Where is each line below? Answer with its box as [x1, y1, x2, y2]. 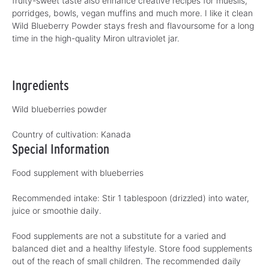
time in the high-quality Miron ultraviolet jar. [12, 32, 180, 43]
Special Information [12, 140, 109, 157]
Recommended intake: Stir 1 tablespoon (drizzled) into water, [12, 192, 249, 203]
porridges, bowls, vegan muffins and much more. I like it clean [12, 7, 253, 18]
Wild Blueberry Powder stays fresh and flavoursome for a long [12, 20, 254, 31]
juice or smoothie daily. [12, 205, 101, 216]
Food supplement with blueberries [12, 167, 144, 178]
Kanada [98, 128, 131, 139]
